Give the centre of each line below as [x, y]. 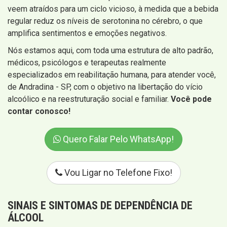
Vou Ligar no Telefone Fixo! [117, 172]
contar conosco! [39, 111]
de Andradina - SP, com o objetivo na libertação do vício [105, 87]
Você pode [191, 99]
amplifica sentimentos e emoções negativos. [87, 33]
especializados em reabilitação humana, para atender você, [112, 74]
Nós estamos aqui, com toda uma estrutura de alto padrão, [110, 50]
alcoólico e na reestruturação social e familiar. [89, 99]
